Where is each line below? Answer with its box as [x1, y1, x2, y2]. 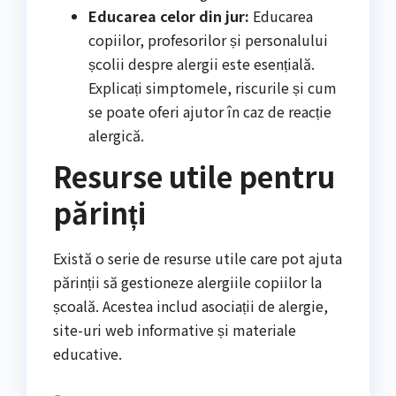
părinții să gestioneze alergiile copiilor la [53, 271, 322, 293]
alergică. [88, 124, 144, 146]
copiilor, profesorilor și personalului [88, 28, 328, 50]
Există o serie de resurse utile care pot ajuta [53, 247, 342, 270]
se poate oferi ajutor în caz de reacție [88, 100, 331, 122]
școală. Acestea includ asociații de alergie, [53, 295, 328, 317]
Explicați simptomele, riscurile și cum [88, 76, 337, 98]
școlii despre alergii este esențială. [88, 52, 315, 74]
